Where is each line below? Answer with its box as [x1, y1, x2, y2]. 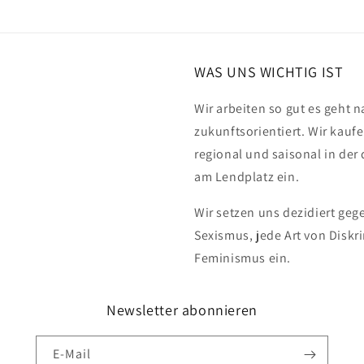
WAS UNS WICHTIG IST [194, 62, 344, 81]
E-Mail [53, 344, 91, 362]
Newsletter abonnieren [106, 300, 258, 319]
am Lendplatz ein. [194, 167, 300, 185]
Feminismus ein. [194, 249, 291, 266]
